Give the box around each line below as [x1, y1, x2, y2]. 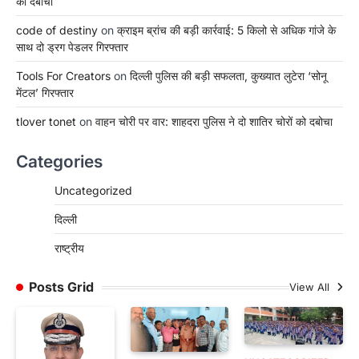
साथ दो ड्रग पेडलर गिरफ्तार [16, 40, 128, 54]
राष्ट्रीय [54, 241, 84, 256]
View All [289, 280, 333, 294]
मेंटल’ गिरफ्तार [16, 86, 74, 100]
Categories [16, 151, 103, 172]
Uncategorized [54, 184, 132, 198]
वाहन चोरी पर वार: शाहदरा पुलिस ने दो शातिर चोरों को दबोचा [95, 115, 333, 129]
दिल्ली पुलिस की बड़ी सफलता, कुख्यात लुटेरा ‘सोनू [130, 69, 327, 83]
